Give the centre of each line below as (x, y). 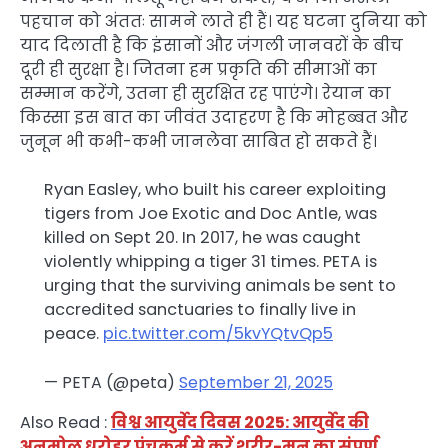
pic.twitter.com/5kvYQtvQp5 (218, 334)
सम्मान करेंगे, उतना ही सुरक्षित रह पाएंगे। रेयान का (205, 94)
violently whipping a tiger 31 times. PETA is (210, 262)
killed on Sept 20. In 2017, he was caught (202, 238)
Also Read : (65, 422)
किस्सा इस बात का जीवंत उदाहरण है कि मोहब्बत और (214, 118)
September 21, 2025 (256, 382)
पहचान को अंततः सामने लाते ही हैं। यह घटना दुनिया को (223, 22)
